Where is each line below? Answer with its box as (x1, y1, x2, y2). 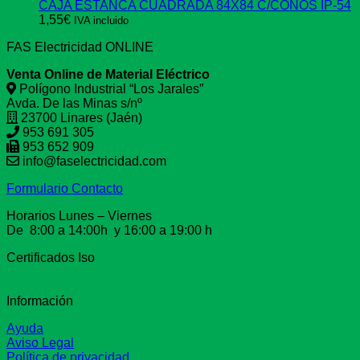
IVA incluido (74, 14, 129, 27)
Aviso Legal (6, 336, 74, 350)
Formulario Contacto (6, 182, 123, 196)
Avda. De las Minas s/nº (6, 96, 142, 111)
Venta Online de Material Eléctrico (6, 67, 210, 82)
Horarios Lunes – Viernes (6, 209, 152, 223)
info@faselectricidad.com (19, 154, 166, 169)
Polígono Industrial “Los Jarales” (16, 82, 203, 96)
